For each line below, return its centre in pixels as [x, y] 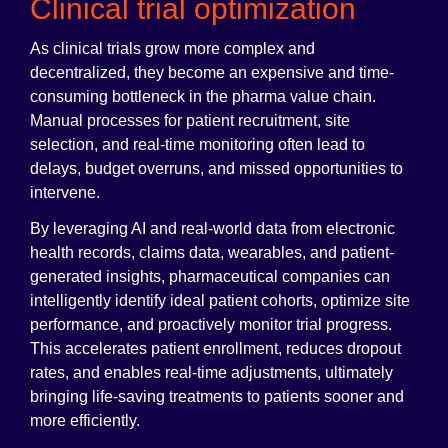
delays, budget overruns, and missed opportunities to [216, 169]
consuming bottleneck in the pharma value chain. [203, 97]
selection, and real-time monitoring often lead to [197, 145]
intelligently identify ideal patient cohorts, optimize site [220, 301]
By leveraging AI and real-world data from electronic [212, 229]
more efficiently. [85, 421]
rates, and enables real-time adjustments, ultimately [211, 373]
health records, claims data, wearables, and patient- [212, 253]
